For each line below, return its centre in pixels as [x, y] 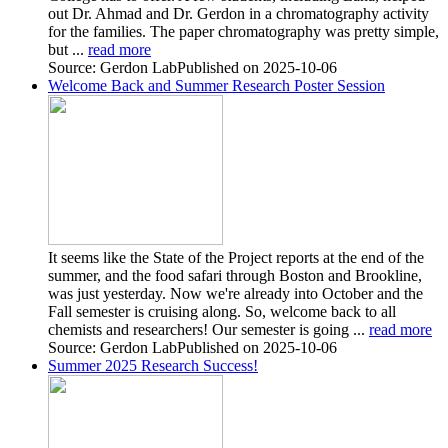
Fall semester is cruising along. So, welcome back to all [222, 311]
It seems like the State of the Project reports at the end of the [236, 257]
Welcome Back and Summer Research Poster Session [216, 85]
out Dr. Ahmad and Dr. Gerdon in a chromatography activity [238, 13]
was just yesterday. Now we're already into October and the [235, 293]
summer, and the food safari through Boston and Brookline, [235, 275]
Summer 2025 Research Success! [153, 365]
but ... [68, 49]
